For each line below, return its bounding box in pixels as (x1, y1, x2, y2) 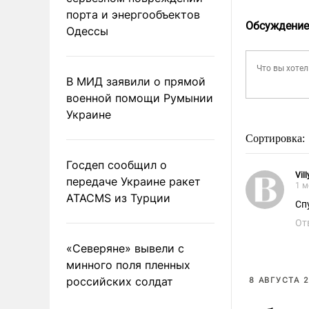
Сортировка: (246, 132, 308, 144)
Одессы (66, 23, 108, 38)
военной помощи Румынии (66, 90, 213, 105)
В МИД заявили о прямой (66, 74, 206, 88)
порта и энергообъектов (66, 7, 200, 21)
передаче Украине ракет (66, 174, 201, 188)
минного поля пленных (66, 257, 190, 272)
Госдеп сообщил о (66, 157, 167, 172)
